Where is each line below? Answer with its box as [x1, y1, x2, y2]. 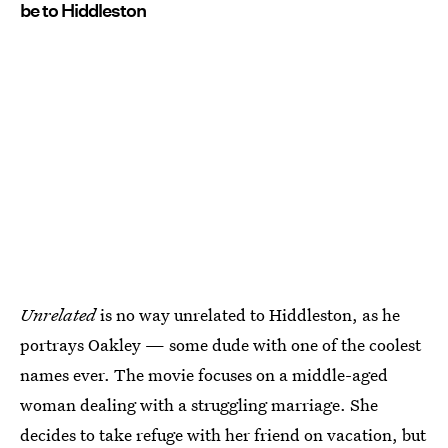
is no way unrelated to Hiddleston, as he [96, 302, 400, 326]
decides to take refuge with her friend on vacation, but [20, 422, 426, 446]
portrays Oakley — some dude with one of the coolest [20, 332, 421, 356]
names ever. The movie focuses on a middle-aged [20, 362, 388, 386]
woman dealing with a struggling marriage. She [20, 392, 378, 416]
